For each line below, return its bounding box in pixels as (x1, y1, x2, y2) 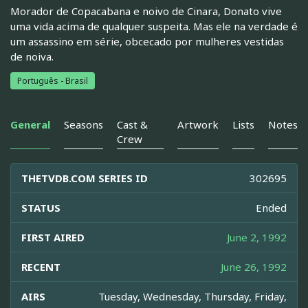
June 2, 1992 (227, 230, 287, 245)
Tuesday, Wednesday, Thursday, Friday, (98, 289, 287, 304)
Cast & (117, 118, 148, 132)
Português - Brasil (17, 75, 88, 87)
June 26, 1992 (221, 260, 287, 274)
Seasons (64, 118, 103, 132)
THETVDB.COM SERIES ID (21, 171, 148, 186)
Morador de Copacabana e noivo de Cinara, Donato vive (10, 4, 282, 19)
